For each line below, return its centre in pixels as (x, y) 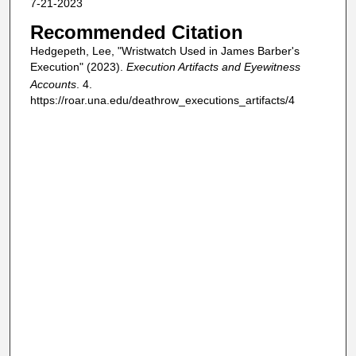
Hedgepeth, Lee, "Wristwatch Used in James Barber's (164, 50)
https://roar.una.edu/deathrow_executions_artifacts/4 (162, 100)
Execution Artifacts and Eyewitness (213, 66)
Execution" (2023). (78, 66)
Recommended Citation (136, 32)
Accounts (53, 84)
